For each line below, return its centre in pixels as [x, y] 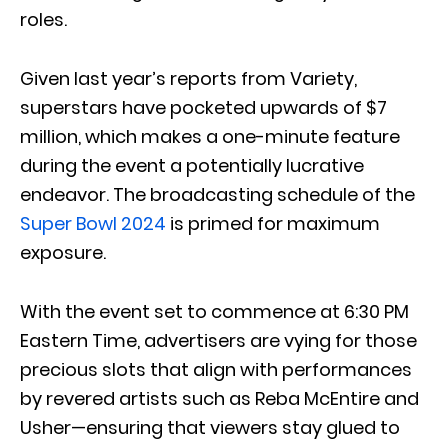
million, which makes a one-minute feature [210, 136]
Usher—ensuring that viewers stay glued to [210, 427]
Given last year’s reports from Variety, [188, 78]
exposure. [63, 252]
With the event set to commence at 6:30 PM [214, 311]
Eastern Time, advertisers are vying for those [218, 340]
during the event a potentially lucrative [192, 165]
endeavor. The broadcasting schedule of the [217, 194]
